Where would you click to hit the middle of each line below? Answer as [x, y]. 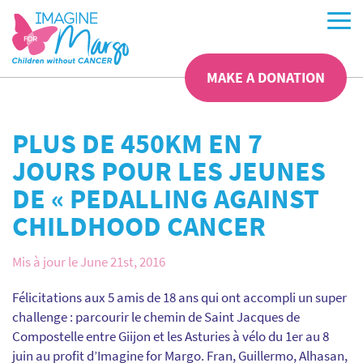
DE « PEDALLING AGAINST [166, 199]
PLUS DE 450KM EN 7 [137, 143]
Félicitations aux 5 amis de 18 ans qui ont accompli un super [179, 297]
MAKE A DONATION [266, 77]
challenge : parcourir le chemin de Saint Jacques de [156, 317]
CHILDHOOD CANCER [139, 226]
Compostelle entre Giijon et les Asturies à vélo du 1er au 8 [171, 336]
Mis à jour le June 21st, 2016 [89, 262]
